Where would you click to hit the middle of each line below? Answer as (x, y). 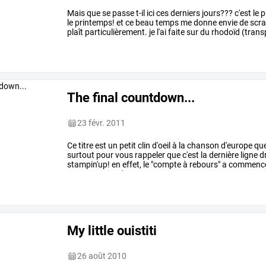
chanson (202, 146)
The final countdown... (131, 98)
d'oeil (161, 146)
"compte (165, 165)
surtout (81, 155)
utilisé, (89, 41)
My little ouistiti (112, 231)
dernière (223, 155)
